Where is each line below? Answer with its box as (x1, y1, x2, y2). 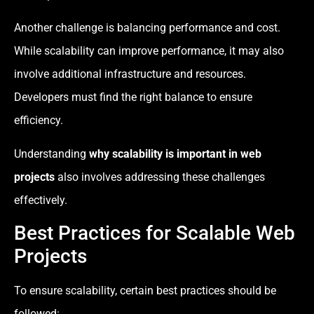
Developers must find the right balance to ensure (14, 90, 252, 104)
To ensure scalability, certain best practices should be (14, 284, 276, 298)
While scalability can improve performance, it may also (14, 44, 284, 58)
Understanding (14, 146, 89, 161)
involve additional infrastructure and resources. (14, 67, 246, 81)
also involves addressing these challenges (55, 170, 265, 184)
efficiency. (14, 114, 63, 128)
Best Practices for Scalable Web (14, 221, 295, 245)
